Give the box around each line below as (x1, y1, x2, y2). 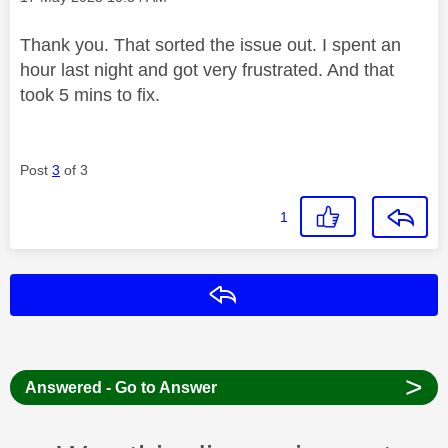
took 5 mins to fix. (20, 84, 165, 105)
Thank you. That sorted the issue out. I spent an (20, 34, 401, 55)
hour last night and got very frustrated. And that (20, 59, 394, 80)
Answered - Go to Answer (24, 378, 217, 396)
